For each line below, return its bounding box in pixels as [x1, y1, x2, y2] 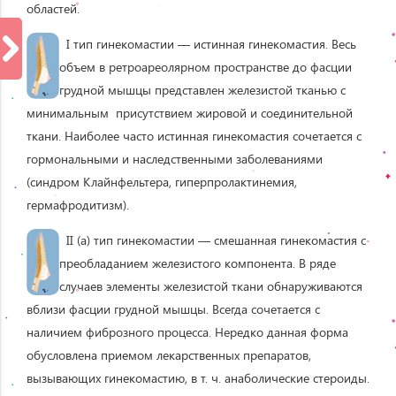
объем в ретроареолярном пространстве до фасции [59, 57, 352, 75]
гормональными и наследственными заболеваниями [27, 149, 323, 167]
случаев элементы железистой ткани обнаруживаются [59, 277, 362, 294]
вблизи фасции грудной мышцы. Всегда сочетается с [27, 300, 320, 317]
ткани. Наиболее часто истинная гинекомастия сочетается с [27, 126, 362, 144]
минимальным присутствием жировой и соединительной [27, 103, 353, 121]
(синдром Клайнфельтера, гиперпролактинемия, [27, 172, 297, 190]
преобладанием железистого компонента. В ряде [59, 254, 336, 271]
